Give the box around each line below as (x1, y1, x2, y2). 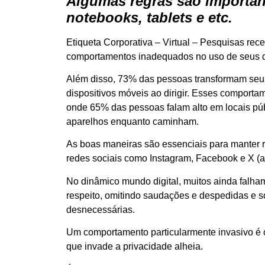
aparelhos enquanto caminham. (66, 116, 199, 127)
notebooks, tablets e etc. (66, 9, 232, 25)
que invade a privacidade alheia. (66, 241, 203, 252)
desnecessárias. (66, 204, 135, 215)
